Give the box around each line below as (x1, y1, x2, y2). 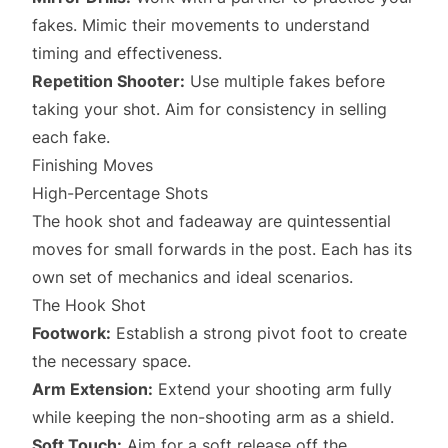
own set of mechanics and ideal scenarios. (32, 267, 353, 287)
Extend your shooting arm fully (153, 379, 392, 399)
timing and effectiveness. (32, 43, 222, 63)
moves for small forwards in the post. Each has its (32, 239, 412, 259)
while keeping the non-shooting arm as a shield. (32, 407, 394, 427)
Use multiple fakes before (185, 71, 385, 91)
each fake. (32, 127, 110, 147)
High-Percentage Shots (32, 183, 208, 203)
